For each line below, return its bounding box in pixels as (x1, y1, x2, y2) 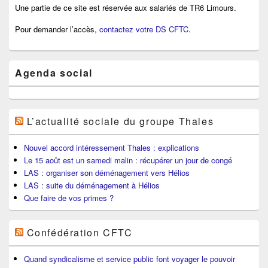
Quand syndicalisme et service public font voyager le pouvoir (24, 253, 235, 265)
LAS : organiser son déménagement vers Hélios (24, 167, 190, 179)
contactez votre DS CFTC (99, 23, 188, 35)
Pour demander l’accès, (15, 23, 99, 35)
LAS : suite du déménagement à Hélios (24, 179, 160, 191)
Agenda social (15, 66, 93, 80)
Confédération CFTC (26, 226, 133, 240)
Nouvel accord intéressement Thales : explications (24, 142, 199, 154)
